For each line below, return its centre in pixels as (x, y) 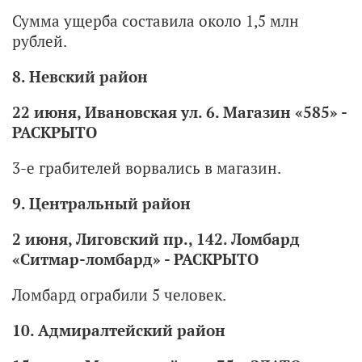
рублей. (40, 40)
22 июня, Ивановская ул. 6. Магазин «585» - (179, 112)
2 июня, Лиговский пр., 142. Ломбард (156, 238)
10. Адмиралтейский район (119, 330)
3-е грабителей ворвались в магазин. (147, 167)
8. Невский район (80, 76)
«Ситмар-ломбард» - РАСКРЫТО (135, 259)
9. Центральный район (101, 203)
